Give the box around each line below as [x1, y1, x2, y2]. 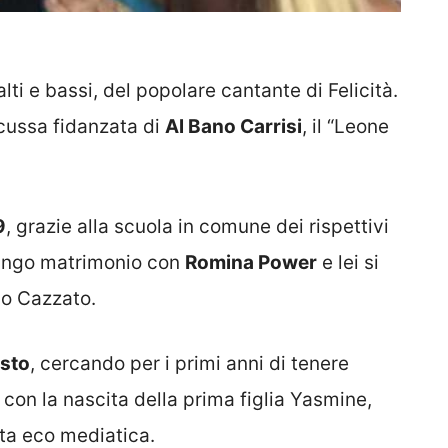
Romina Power [185, 251, 317, 275]
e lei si [317, 251, 379, 275]
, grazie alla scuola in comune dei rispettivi [6, 215, 389, 239]
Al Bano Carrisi [165, 114, 302, 138]
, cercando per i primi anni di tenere [30, 351, 349, 375]
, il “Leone [302, 114, 389, 138]
